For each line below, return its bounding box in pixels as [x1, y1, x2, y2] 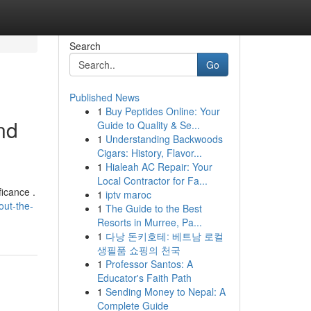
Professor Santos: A [105, 257, 193, 271]
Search [69, 39, 101, 53]
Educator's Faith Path [96, 271, 192, 285]
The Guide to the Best [105, 201, 202, 215]
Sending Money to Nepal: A [105, 285, 226, 299]
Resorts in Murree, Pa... [96, 215, 202, 229]
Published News [69, 90, 140, 104]
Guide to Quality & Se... [96, 118, 200, 132]
